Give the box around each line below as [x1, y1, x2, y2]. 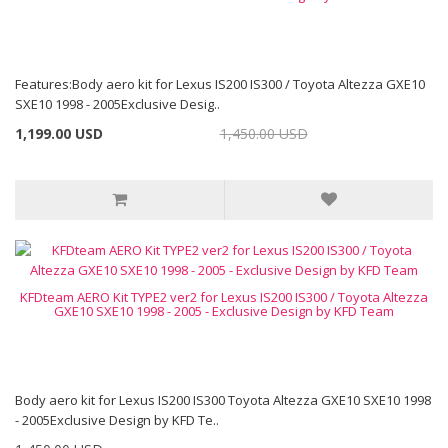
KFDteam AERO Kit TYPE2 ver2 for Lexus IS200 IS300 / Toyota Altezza [20, 288, 428, 306]
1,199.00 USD [15, 124, 103, 143]
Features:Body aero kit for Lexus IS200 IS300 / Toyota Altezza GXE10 [15, 75, 425, 93]
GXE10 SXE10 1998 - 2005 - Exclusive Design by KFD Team [54, 302, 394, 320]
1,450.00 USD [219, 124, 308, 143]
